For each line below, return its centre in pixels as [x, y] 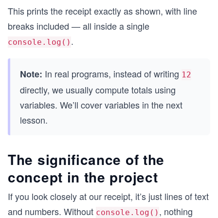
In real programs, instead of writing [112, 73]
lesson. [34, 119]
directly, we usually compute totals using [98, 89]
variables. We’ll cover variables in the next [101, 104]
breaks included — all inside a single [79, 26]
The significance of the [86, 159]
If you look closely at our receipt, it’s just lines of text [108, 196]
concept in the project [83, 177]
